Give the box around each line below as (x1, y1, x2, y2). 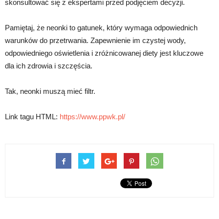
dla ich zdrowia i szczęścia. (5, 61, 92, 70)
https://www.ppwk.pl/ (60, 112, 125, 121)
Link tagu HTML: (5, 112, 60, 121)
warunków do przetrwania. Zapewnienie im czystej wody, (5, 36, 186, 44)
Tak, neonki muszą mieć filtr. (5, 87, 95, 95)
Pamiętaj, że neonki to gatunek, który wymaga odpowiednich (5, 23, 197, 32)
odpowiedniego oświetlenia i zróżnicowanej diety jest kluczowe (5, 48, 203, 57)
